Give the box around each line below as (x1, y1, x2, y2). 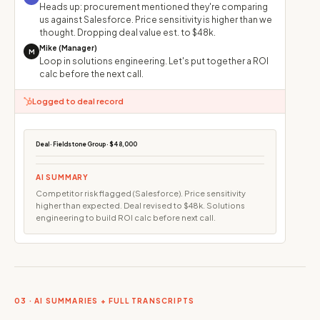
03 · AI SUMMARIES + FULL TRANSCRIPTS (14, 296, 195, 305)
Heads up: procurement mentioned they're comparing (39, 1, 268, 12)
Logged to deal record (32, 96, 124, 106)
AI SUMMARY (36, 173, 89, 181)
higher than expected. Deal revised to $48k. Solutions (36, 201, 245, 210)
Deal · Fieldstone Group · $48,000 (36, 141, 137, 148)
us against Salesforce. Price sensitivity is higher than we (39, 14, 272, 25)
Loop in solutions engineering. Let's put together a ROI (39, 56, 269, 66)
